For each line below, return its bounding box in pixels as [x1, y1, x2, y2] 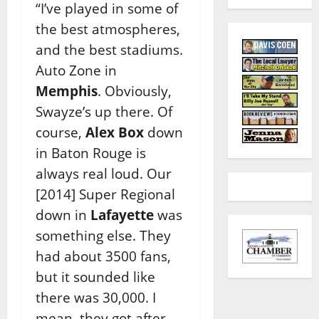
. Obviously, [98, 81, 172, 100]
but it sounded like [36, 267, 155, 286]
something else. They [36, 226, 171, 244]
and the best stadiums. [36, 40, 183, 58]
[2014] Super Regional [36, 184, 175, 203]
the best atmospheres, [36, 19, 180, 38]
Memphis [36, 81, 98, 100]
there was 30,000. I [36, 288, 156, 306]
